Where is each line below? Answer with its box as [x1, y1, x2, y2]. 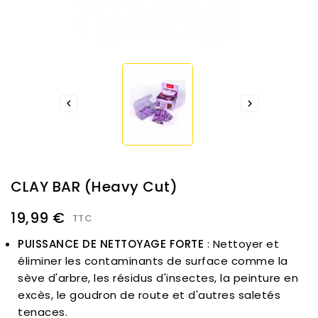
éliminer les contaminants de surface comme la [18, 253, 288, 269]
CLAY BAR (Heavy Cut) [11, 177, 177, 197]
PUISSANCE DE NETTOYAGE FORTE [18, 236, 204, 252]
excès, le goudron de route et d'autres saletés [18, 287, 280, 303]
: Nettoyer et [204, 236, 279, 252]
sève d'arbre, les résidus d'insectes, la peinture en [18, 270, 298, 286]
